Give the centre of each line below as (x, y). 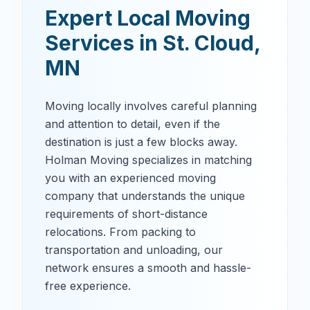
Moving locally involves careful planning (151, 106)
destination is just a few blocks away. (141, 142)
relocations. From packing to (120, 232)
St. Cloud (208, 43)
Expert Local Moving (148, 18)
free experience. (88, 286)
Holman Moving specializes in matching (148, 160)
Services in (104, 43)
